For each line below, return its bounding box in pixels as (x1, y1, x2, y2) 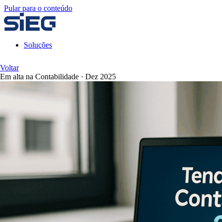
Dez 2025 (85, 72, 116, 81)
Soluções (24, 41, 52, 49)
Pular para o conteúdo (4, 4, 72, 12)
